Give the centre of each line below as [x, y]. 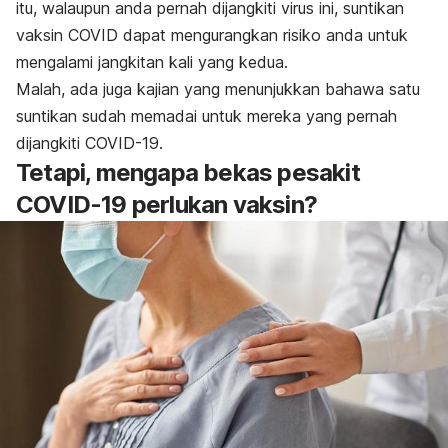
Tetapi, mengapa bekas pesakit [188, 173]
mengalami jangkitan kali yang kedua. [152, 62]
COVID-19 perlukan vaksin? [166, 205]
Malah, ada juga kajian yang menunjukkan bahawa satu [218, 89]
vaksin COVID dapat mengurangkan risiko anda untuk [212, 35]
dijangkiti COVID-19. [89, 143]
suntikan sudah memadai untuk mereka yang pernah [206, 116]
